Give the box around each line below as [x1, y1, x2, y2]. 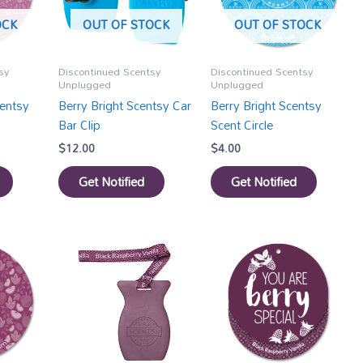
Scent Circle [210, 113, 273, 138]
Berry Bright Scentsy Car [58, 93, 192, 118]
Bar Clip [58, 113, 101, 138]
